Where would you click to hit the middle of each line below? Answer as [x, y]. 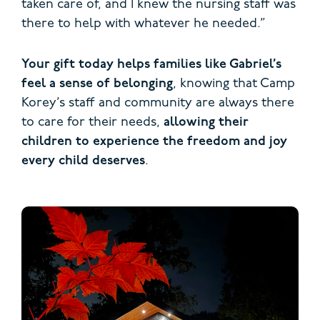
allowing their [206, 122]
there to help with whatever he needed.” [144, 24]
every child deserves [83, 161]
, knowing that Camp [234, 84]
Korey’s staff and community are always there [158, 103]
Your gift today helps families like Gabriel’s [151, 64]
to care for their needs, [92, 122]
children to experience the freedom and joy [154, 141]
